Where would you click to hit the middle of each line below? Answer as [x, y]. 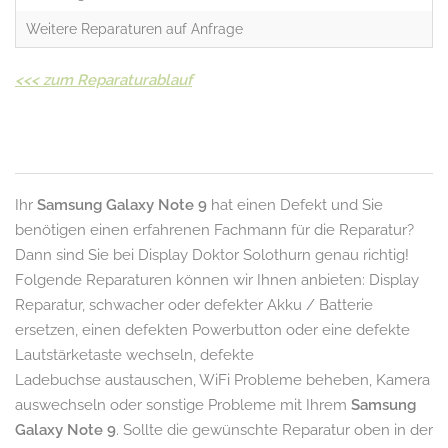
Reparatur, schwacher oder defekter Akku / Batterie [194, 304]
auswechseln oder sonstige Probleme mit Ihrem [183, 404]
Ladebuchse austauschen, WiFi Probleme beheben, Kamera [222, 379]
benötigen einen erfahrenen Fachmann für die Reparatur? [214, 229]
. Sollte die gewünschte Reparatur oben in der [274, 429]
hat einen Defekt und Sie [295, 204]
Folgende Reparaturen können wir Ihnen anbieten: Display [217, 279]
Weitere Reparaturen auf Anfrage [134, 28]
